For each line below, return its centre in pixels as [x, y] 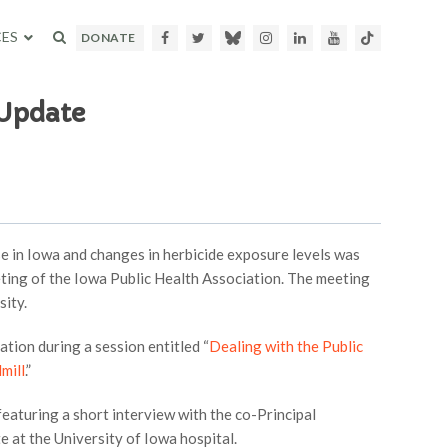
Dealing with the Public [286, 346]
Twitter [229, 38]
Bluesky [265, 38]
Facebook [198, 38]
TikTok [396, 38]
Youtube [367, 38]
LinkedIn [333, 38]
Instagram [304, 38]
